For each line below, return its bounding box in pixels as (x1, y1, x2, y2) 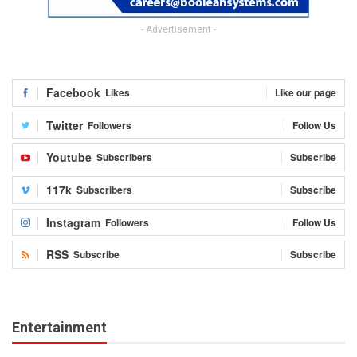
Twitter (46, 116, 83, 133)
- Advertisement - (141, 24, 216, 36)
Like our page (275, 85, 336, 100)
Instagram (46, 214, 100, 230)
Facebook (46, 84, 100, 101)
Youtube (46, 149, 92, 166)
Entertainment (12, 318, 107, 335)
